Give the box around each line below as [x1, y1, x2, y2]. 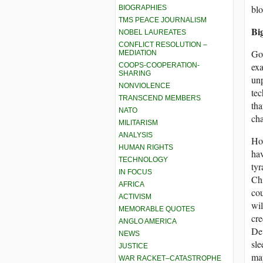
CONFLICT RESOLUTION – [119, 40, 207, 49]
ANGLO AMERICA [119, 217, 177, 225]
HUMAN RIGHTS [119, 143, 173, 151]
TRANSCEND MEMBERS [119, 93, 201, 102]
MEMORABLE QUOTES [119, 204, 195, 213]
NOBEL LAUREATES [119, 28, 186, 36]
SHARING [119, 69, 151, 77]
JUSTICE [119, 241, 148, 250]
